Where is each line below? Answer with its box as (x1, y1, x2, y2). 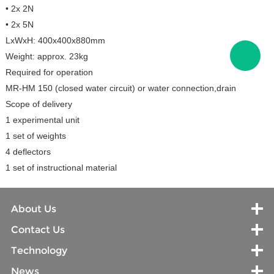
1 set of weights (5, 131, 66, 141)
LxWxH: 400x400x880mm (5, 35, 105, 46)
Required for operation (5, 67, 93, 78)
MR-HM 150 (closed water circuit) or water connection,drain (5, 83, 236, 94)
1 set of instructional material (5, 163, 117, 173)
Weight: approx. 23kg (5, 51, 88, 62)
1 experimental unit (5, 115, 80, 125)
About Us (10, 202, 56, 215)
